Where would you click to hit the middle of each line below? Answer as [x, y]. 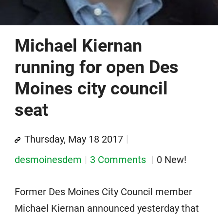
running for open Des [97, 67]
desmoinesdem [48, 159]
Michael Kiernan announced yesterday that [107, 208]
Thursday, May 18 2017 [74, 139]
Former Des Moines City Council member [103, 191]
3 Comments [119, 159]
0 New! [172, 159]
